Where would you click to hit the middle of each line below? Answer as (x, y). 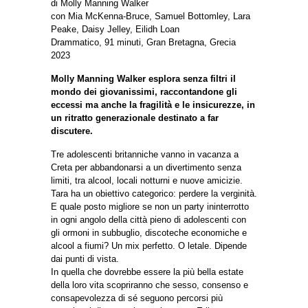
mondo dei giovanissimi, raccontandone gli (144, 91)
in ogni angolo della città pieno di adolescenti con (148, 219)
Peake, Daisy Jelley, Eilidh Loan (115, 29)
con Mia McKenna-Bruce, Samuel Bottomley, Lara (151, 16)
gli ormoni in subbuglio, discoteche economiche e (149, 232)
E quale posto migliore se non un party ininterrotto (150, 206)
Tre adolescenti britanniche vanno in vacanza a (145, 154)
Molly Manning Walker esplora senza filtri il (143, 78)
